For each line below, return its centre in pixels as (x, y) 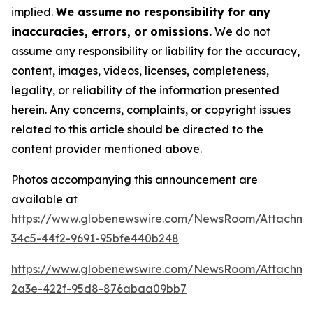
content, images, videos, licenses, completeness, (140, 70)
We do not (241, 31)
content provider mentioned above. (107, 148)
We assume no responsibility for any (163, 12)
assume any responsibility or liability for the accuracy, (155, 51)
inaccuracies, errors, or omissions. (111, 31)
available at (44, 199)
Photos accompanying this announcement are (134, 179)
